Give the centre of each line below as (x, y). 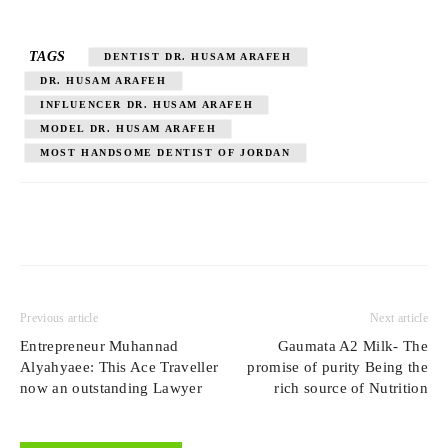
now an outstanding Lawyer (111, 387)
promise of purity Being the (337, 366)
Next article (399, 317)
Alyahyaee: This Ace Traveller (119, 366)
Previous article (59, 317)
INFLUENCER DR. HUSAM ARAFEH (147, 104)
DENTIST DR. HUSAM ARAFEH (198, 56)
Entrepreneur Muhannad (99, 345)
